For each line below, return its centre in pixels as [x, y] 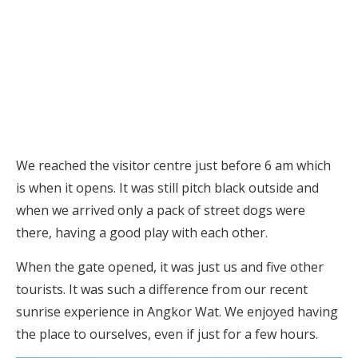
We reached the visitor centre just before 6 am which [173, 166]
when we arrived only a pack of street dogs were [161, 211]
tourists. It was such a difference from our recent [162, 290]
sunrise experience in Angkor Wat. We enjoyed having [177, 312]
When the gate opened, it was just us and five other [170, 267]
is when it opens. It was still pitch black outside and [167, 188]
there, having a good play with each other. [142, 233]
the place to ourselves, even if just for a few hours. [167, 334]
